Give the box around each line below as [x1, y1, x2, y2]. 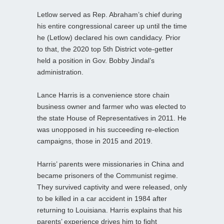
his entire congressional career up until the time [37, 21, 187, 30]
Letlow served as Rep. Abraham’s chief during [37, 10, 182, 18]
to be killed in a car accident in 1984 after [37, 194, 167, 202]
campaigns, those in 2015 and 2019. [37, 136, 152, 145]
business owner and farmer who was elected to [37, 102, 186, 110]
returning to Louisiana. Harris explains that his [37, 205, 182, 214]
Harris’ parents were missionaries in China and [37, 159, 184, 168]
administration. [37, 67, 83, 76]
